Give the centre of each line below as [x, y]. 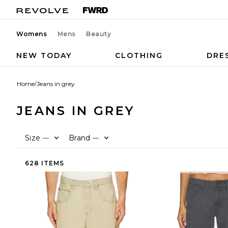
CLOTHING [139, 55]
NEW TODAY [44, 55]
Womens [32, 34]
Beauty [99, 34]
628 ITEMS [45, 163]
